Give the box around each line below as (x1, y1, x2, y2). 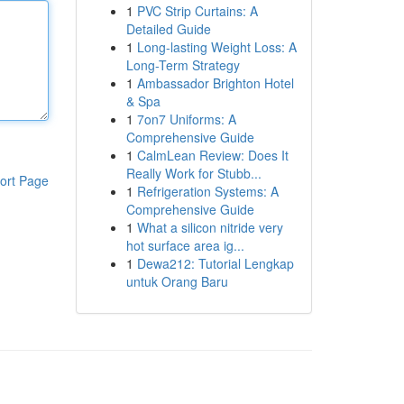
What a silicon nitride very (136, 218, 283, 236)
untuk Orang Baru (125, 272, 228, 290)
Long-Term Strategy (125, 56, 240, 74)
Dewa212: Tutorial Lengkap (136, 254, 294, 272)
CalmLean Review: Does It (136, 146, 289, 164)
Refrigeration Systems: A (136, 182, 279, 200)
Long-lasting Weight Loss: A (136, 38, 297, 56)
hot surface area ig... (125, 236, 244, 254)
